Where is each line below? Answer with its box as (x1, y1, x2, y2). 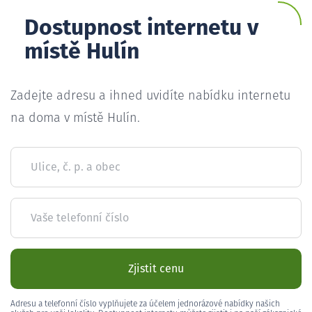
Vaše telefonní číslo (31, 212, 129, 224)
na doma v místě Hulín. (10, 111, 140, 125)
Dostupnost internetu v (24, 17, 258, 40)
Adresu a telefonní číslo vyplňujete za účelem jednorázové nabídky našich (10, 299, 280, 309)
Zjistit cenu (128, 263, 184, 274)
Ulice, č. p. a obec (31, 161, 120, 173)
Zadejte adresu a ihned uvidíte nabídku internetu (10, 89, 290, 102)
